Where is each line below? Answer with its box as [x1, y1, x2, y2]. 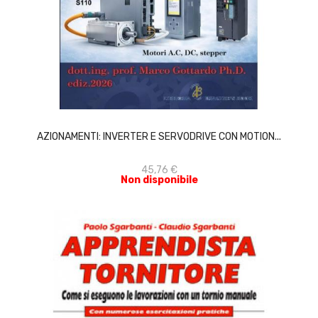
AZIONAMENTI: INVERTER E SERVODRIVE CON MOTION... [37, 131, 281, 143]
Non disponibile [120, 174, 198, 186]
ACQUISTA [150, 100, 194, 110]
